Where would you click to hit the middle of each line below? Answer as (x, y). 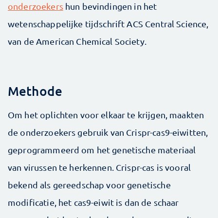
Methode (35, 91)
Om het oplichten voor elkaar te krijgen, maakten (106, 115)
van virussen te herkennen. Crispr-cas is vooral (100, 167)
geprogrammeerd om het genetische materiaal (102, 150)
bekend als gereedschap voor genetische (89, 185)
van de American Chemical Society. (77, 41)
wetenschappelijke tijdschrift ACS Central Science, (108, 24)
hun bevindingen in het (110, 6)
